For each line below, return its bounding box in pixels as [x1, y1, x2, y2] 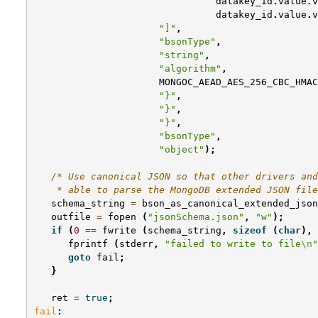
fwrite [102, 225, 136, 236]
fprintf [68, 238, 108, 250]
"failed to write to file [165, 238, 301, 250]
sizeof [233, 225, 267, 236]
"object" [159, 144, 204, 155]
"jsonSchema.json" [148, 212, 244, 223]
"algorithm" [159, 63, 221, 75]
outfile [51, 212, 91, 223]
